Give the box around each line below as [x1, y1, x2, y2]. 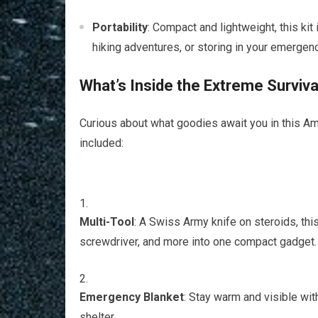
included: [79, 136, 124, 150]
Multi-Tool [79, 215, 134, 229]
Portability [92, 21, 148, 34]
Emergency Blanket [79, 290, 184, 304]
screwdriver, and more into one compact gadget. [79, 235, 317, 248]
